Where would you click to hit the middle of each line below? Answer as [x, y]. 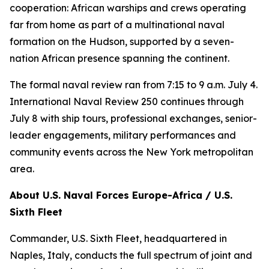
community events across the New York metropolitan [131, 152]
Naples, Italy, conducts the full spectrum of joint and [131, 255]
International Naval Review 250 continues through [127, 101]
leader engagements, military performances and [123, 135]
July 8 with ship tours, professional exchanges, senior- [133, 118]
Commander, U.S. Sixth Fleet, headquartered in [118, 238]
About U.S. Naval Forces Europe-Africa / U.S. [121, 195]
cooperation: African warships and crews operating [128, 8]
